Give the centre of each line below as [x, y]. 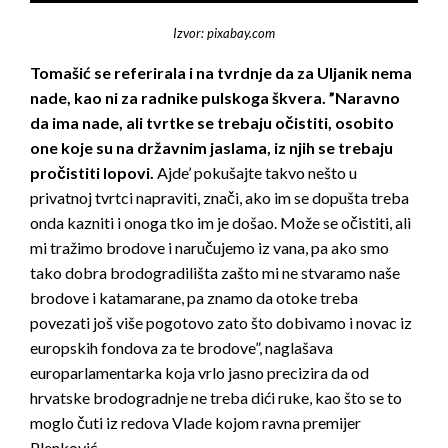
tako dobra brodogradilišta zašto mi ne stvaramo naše [215, 273]
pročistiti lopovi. [92, 173]
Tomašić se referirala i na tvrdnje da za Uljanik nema [221, 73]
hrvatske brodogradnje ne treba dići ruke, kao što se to [216, 398]
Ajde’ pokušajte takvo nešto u [255, 173]
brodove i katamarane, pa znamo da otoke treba [194, 298]
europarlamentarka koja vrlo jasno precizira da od [199, 373]
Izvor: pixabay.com [224, 33]
